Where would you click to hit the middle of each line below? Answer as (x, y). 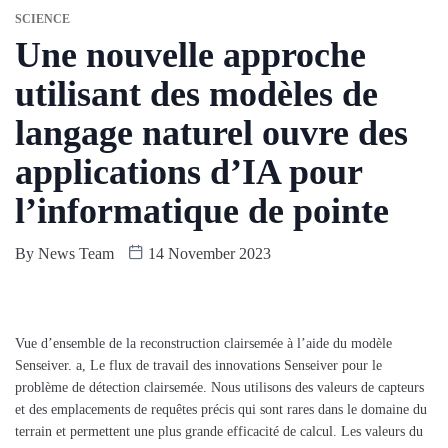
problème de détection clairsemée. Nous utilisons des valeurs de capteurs (219, 387)
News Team (76, 253)
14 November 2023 (207, 253)
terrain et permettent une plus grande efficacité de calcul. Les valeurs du (219, 431)
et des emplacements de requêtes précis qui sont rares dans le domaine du (221, 409)
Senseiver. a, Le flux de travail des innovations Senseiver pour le (198, 365)
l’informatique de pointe (202, 210)
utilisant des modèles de (196, 93)
